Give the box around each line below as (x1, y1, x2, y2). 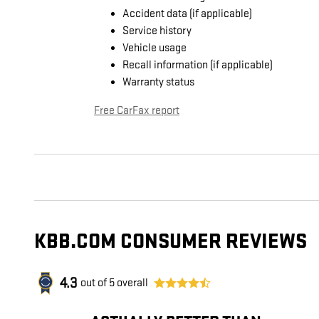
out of (80, 276, 109, 291)
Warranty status (122, 75, 194, 90)
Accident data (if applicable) (122, 7, 252, 21)
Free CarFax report (94, 104, 179, 118)
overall (115, 276, 148, 291)
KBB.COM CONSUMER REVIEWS (34, 229, 307, 255)
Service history (122, 24, 192, 38)
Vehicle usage (122, 41, 187, 56)
